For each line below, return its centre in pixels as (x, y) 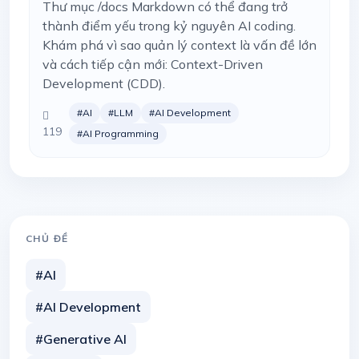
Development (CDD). (104, 83)
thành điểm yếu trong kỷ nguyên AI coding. (169, 26)
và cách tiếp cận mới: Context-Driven (153, 64)
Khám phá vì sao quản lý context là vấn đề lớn (179, 45)
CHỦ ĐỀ (47, 238)
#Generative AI (81, 339)
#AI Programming (118, 133)
